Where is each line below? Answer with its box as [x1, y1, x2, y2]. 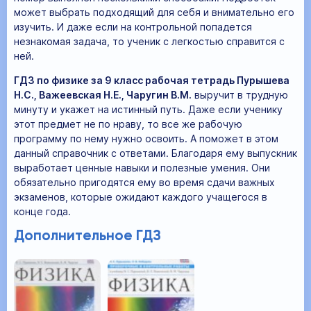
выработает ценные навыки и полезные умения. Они [14, 161, 270, 174]
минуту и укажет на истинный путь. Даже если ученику [14, 103, 283, 115]
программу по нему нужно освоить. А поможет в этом [14, 132, 278, 144]
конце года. [14, 205, 71, 217]
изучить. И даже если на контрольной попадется [14, 20, 252, 33]
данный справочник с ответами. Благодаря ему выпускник [14, 146, 297, 159]
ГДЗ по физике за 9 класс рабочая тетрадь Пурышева [14, 74, 289, 86]
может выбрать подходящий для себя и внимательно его [14, 6, 294, 18]
